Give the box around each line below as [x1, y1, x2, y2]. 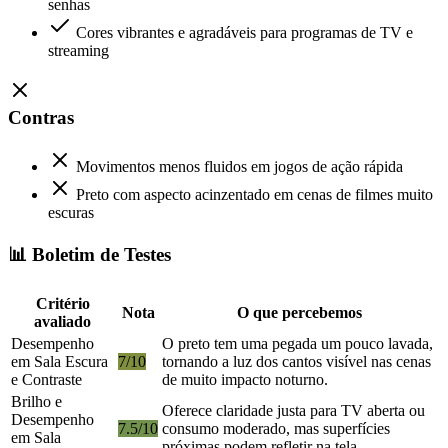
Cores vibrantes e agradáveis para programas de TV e [76, 23, 413, 41]
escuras [48, 204, 94, 222]
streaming [48, 41, 109, 59]
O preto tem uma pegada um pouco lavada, [162, 334, 433, 352]
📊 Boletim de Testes [8, 243, 171, 265]
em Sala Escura [11, 352, 108, 370]
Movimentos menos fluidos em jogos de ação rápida [76, 158, 403, 176]
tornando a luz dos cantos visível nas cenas [162, 352, 431, 370]
